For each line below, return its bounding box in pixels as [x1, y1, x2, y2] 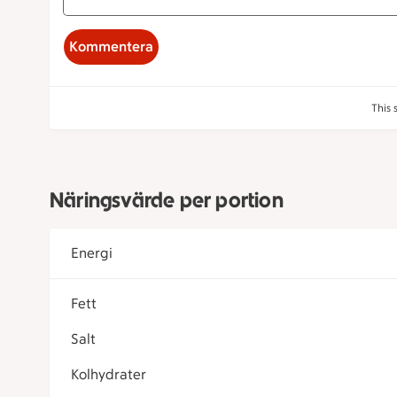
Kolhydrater [71, 366, 146, 384]
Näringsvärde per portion [50, 187, 284, 214]
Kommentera [69, 38, 153, 56]
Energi [71, 245, 113, 262]
